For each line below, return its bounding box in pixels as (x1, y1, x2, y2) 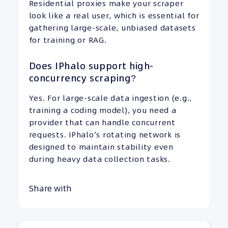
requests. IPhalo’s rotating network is (28, 129, 181, 140)
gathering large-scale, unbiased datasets (28, 22, 196, 33)
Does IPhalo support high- (28, 59, 154, 72)
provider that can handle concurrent (28, 117, 176, 128)
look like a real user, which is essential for (28, 10, 199, 21)
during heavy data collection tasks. (28, 154, 170, 165)
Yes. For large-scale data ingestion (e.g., (28, 93, 192, 104)
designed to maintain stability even (28, 141, 174, 153)
